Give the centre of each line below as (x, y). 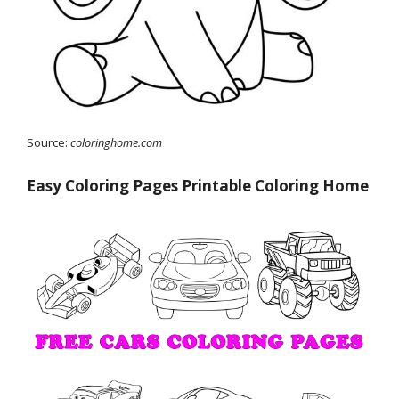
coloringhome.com (116, 142)
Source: (49, 142)
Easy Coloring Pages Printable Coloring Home (198, 186)
